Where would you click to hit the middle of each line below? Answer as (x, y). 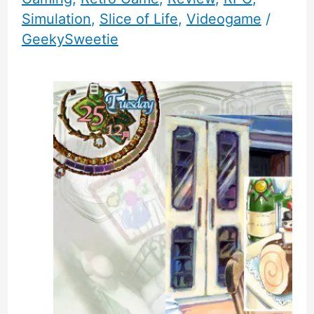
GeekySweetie (70, 40)
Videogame (224, 19)
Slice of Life (138, 19)
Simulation (56, 19)
